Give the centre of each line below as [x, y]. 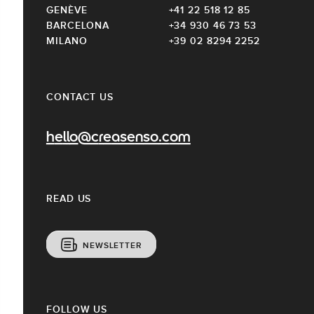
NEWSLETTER [112, 245]
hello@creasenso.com [118, 138]
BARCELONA [78, 25]
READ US [69, 198]
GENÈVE [67, 9]
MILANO [67, 40]
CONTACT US [80, 96]
